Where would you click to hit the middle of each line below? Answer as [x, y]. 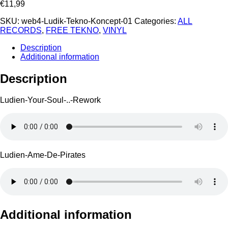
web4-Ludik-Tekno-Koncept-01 [77, 21]
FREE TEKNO [72, 30]
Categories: [156, 21]
